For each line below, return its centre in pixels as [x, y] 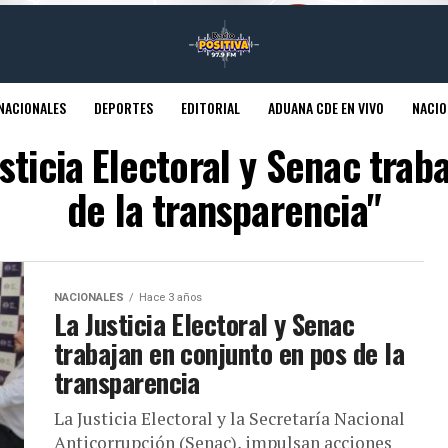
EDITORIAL [210, 107]
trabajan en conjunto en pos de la [229, 353]
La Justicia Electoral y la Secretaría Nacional [229, 418]
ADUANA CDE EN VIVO [325, 107]
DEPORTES [123, 107]
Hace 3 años [170, 297]
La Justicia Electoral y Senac [204, 324]
